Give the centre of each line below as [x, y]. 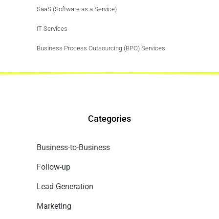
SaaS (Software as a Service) [77, 9]
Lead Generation [65, 186]
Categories [109, 118]
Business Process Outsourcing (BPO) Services [101, 48]
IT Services [52, 28]
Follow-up [54, 167]
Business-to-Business [73, 147]
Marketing [54, 206]
